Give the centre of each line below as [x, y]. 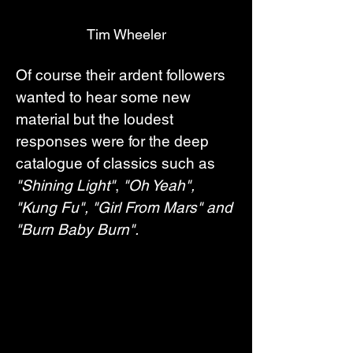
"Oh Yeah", [161, 185]
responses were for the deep [114, 141]
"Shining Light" [65, 185]
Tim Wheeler [126, 34]
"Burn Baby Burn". [77, 229]
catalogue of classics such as [117, 163]
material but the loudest [97, 119]
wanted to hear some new [105, 97]
